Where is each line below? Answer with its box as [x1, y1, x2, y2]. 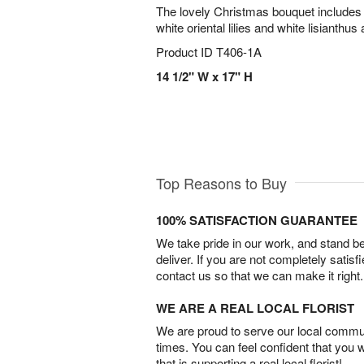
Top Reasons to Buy [156, 171, 287, 193]
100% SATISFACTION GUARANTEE [156, 210, 357, 229]
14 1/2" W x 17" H [156, 67, 253, 85]
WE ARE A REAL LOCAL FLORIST [156, 298, 354, 317]
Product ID [156, 43, 216, 60]
